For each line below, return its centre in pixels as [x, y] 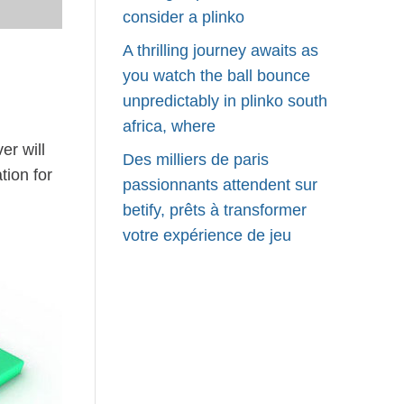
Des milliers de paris [195, 160]
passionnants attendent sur [220, 185]
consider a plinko [183, 17]
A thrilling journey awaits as [220, 50]
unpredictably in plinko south [225, 101]
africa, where [169, 126]
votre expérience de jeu [207, 235]
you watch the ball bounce [216, 76]
